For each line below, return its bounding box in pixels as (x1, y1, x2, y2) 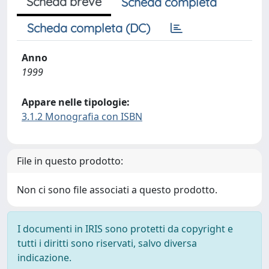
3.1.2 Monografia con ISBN (22, 110, 142, 123)
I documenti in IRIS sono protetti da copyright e (17, 222, 233, 235)
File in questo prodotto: (17, 154, 123, 168)
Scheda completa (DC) (27, 20, 150, 35)
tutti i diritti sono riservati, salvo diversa (17, 237, 197, 250)
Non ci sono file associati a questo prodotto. (17, 183, 217, 196)
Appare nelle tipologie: (22, 95, 130, 109)
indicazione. (17, 251, 71, 264)
